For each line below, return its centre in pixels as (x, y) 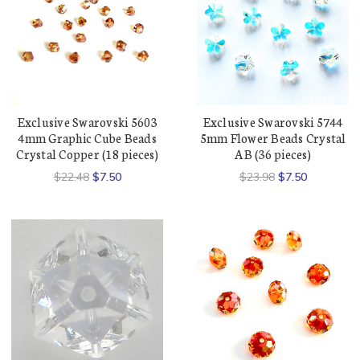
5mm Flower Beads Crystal (273, 137)
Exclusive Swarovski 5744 (273, 121)
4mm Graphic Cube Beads (87, 137)
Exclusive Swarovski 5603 (87, 121)
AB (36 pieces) (273, 153)
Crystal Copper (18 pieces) (87, 153)
